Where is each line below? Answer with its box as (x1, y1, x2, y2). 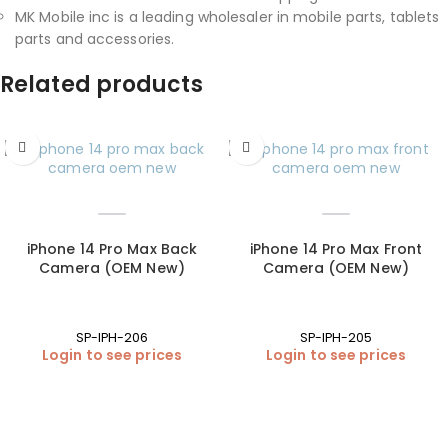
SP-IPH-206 (75, 329, 149, 347)
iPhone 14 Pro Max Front (249, 239, 423, 259)
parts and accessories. (15, 29, 175, 49)
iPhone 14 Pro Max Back (26, 239, 198, 259)
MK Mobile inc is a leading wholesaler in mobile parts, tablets (15, 7, 440, 27)
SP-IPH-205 (299, 329, 373, 347)
